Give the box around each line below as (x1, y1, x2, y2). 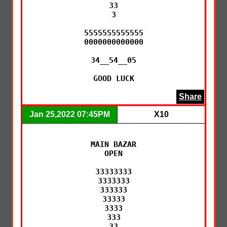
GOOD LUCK (93, 73, 134, 83)
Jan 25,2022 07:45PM (29, 109, 110, 119)
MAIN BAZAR (91, 139, 136, 149)
